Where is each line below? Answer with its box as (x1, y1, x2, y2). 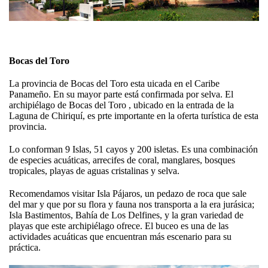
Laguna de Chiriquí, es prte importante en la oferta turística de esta (9, 111, 258, 121)
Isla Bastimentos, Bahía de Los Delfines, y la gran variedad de (9, 210, 243, 221)
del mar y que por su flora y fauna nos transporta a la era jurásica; (9, 199, 254, 210)
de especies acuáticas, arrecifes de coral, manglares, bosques (9, 155, 235, 166)
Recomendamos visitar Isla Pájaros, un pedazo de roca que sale (9, 188, 246, 199)
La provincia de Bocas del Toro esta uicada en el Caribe (9, 78, 220, 89)
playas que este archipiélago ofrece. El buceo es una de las (9, 221, 229, 232)
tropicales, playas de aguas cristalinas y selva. (9, 166, 179, 176)
